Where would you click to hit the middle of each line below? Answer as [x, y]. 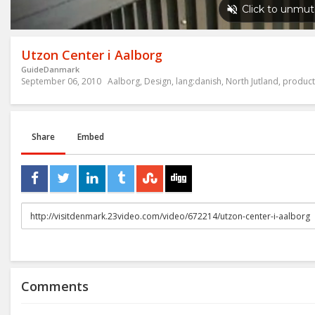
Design [158, 82]
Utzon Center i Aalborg [92, 55]
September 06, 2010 [61, 82]
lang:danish [199, 82]
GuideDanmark [50, 70]
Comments [55, 287]
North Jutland [252, 82]
